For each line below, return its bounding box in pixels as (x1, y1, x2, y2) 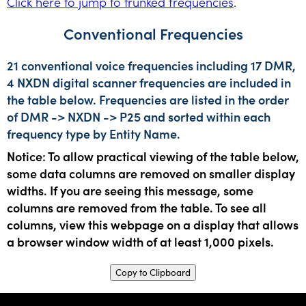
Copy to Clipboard (115, 266, 191, 279)
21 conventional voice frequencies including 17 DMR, (7, 56, 296, 74)
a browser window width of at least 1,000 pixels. (7, 232, 274, 250)
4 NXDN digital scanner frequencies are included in (7, 73, 291, 91)
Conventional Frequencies (63, 23, 243, 44)
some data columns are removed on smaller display (7, 164, 295, 182)
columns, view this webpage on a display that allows (7, 215, 298, 233)
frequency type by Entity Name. (7, 124, 180, 142)
